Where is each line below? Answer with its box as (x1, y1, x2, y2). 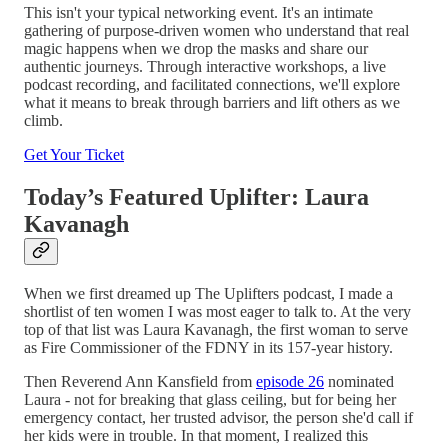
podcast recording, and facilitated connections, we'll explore (24, 75, 400, 93)
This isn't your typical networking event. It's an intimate (24, 3, 373, 21)
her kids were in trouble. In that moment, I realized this (24, 426, 368, 444)
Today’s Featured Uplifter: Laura (24, 183, 369, 210)
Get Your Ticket (24, 145, 124, 163)
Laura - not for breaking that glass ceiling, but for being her (24, 390, 396, 408)
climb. (24, 111, 63, 129)
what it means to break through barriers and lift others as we (24, 93, 400, 111)
